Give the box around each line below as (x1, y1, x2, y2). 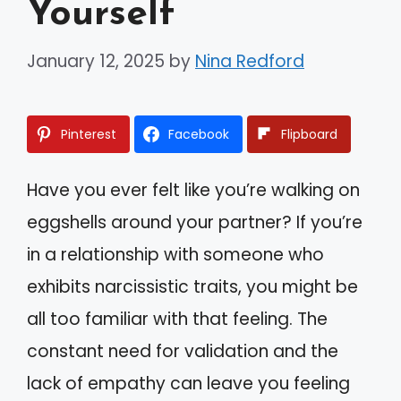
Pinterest (61, 124, 116, 143)
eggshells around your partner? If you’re (27, 209, 363, 235)
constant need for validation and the (27, 338, 338, 363)
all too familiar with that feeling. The (27, 306, 328, 331)
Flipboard (281, 124, 337, 143)
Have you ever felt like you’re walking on (27, 177, 360, 202)
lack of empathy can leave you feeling (27, 371, 350, 396)
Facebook (168, 124, 229, 143)
